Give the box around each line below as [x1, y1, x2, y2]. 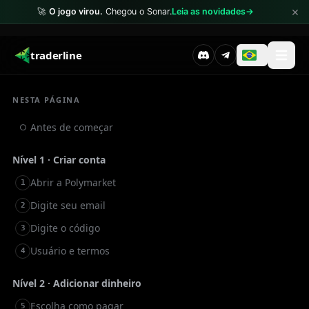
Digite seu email [30, 199, 106, 212]
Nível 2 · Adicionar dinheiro [12, 277, 141, 290]
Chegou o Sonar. [103, 6, 172, 17]
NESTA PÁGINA [12, 94, 81, 105]
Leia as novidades [172, 6, 246, 17]
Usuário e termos [30, 244, 110, 257]
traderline [30, 48, 82, 62]
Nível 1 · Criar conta [12, 153, 106, 166]
